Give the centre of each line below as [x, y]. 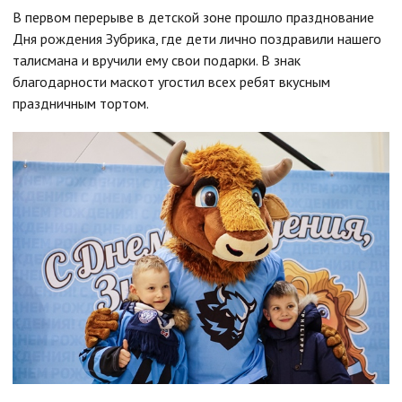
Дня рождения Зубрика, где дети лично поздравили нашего [197, 39]
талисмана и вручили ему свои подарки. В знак [157, 61]
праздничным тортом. [81, 104]
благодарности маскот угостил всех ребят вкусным [171, 82]
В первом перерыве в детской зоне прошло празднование [193, 17]
